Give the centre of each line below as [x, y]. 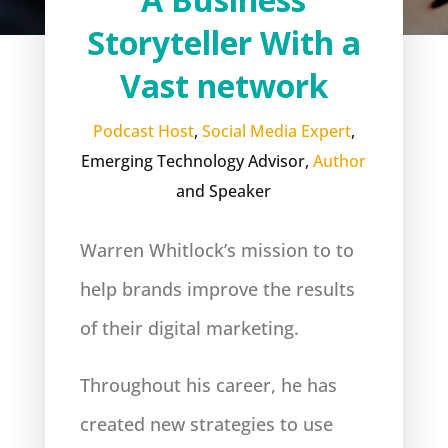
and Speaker [224, 191]
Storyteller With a [223, 42]
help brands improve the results [217, 289]
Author [340, 161]
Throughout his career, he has [208, 385]
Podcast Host [143, 131]
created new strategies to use [206, 424]
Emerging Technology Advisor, [197, 161]
